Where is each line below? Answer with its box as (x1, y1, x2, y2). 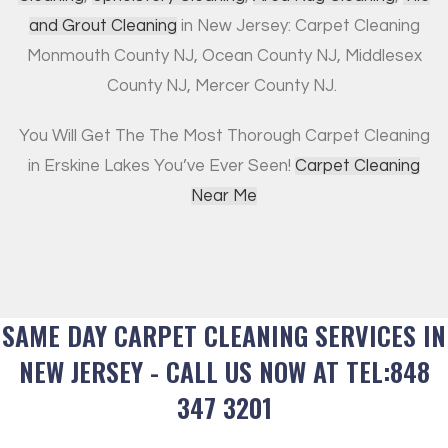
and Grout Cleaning (28, 17, 177, 36)
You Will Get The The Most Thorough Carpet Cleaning (18, 127, 430, 146)
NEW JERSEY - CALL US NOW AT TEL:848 (18, 352, 430, 392)
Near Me (191, 187, 257, 206)
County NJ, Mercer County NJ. (107, 77, 341, 96)
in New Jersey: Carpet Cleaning (176, 17, 420, 36)
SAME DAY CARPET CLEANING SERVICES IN (2, 316, 446, 356)
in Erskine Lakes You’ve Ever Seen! (28, 157, 295, 176)
